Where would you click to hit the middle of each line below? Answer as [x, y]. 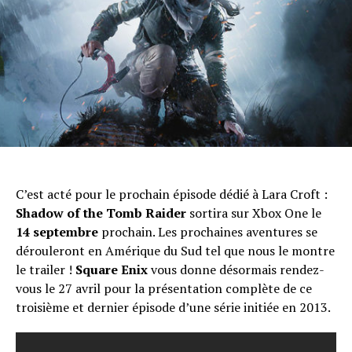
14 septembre [57, 232]
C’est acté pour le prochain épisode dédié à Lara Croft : [172, 194]
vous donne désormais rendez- [236, 270]
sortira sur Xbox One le [254, 213]
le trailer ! [46, 270]
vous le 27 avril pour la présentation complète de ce [164, 289]
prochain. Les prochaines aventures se [208, 232]
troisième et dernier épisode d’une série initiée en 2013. [173, 308]
